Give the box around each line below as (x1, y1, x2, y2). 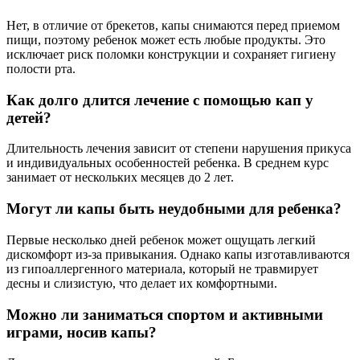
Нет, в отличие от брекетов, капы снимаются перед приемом (6, 18, 340, 33)
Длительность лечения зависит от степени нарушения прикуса (6, 141, 351, 156)
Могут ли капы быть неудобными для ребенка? (6, 200, 342, 218)
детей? (6, 108, 51, 126)
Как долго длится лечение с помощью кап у (6, 91, 313, 108)
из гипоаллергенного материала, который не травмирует (6, 261, 318, 276)
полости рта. (6, 62, 76, 76)
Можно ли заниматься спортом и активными (6, 305, 323, 323)
